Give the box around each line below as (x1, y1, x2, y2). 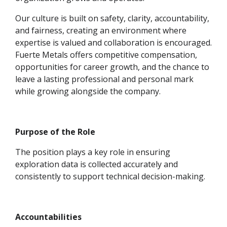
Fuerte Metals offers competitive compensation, (15, 49, 197, 61)
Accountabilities (15, 211, 82, 223)
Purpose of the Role (15, 126, 95, 138)
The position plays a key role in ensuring (15, 146, 170, 158)
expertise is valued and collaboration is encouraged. (15, 37, 212, 49)
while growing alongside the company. (15, 86, 161, 97)
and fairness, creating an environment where (15, 25, 186, 36)
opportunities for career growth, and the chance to (15, 61, 209, 73)
